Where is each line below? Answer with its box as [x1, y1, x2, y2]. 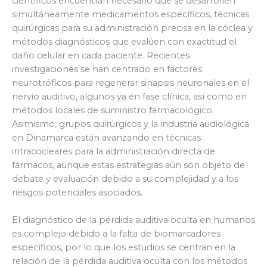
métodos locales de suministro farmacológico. [12, 104, 214, 116]
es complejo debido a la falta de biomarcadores [12, 228, 221, 240]
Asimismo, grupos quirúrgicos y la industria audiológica [12, 118, 249, 129]
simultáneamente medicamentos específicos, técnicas [12, 8, 249, 20]
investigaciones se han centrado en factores [12, 63, 202, 74]
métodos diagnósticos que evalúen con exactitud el [12, 36, 237, 47]
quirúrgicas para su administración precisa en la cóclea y [12, 22, 253, 33]
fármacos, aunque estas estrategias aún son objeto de [12, 159, 245, 170]
